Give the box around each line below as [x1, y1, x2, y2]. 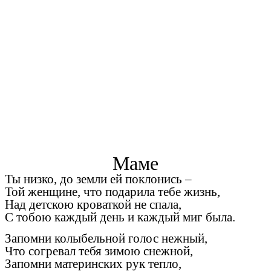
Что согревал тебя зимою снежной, [5, 243, 193, 258]
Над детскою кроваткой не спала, [5, 197, 181, 212]
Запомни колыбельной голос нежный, [5, 230, 207, 246]
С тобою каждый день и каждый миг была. [5, 210, 235, 225]
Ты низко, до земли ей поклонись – [5, 172, 192, 187]
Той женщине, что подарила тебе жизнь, [5, 184, 220, 200]
